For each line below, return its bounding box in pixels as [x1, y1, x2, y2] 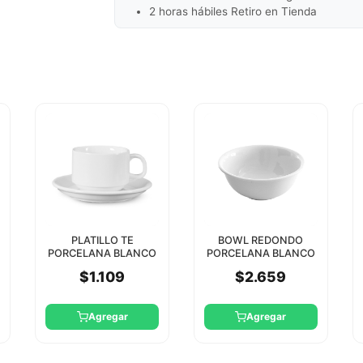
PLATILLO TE [70, 234, 134, 247]
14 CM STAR [231, 260, 290, 273]
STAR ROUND [69, 260, 135, 273]
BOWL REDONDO [218, 234, 304, 247]
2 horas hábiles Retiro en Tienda [149, 4, 318, 18]
